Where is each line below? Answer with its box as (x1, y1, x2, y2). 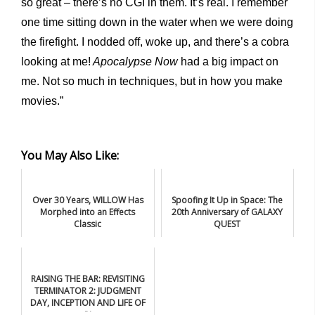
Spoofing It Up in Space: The (172, 194, 283, 207)
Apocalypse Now (91, 56, 178, 68)
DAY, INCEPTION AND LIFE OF (30, 297, 146, 309)
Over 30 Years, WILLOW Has (32, 194, 143, 207)
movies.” (21, 95, 63, 108)
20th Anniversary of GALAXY (172, 206, 283, 219)
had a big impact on (178, 56, 278, 68)
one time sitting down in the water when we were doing (21, 16, 293, 29)
